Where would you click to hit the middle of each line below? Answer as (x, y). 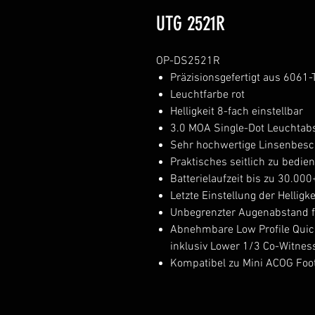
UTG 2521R (191, 24)
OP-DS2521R (188, 61)
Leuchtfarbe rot (207, 95)
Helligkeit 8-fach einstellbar (237, 112)
